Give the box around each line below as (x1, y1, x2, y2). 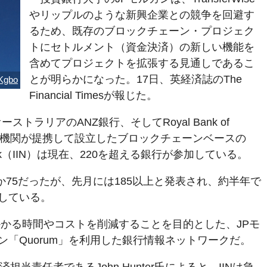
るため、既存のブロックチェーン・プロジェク (29, 25, 254, 38)
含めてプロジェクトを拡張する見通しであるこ (29, 57, 254, 70)
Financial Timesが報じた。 (29, 89, 157, 102)
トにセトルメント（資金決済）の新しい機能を (29, 41, 254, 54)
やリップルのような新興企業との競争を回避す (29, 9, 254, 21)
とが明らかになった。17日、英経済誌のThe (29, 73, 242, 86)
